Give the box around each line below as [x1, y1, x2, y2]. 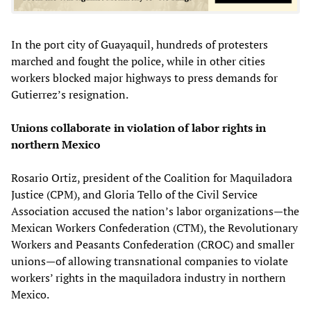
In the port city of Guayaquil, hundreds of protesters [11, 36, 268, 52]
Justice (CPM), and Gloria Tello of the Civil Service [11, 186, 258, 202]
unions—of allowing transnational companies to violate [11, 253, 288, 269]
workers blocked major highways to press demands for [11, 69, 278, 85]
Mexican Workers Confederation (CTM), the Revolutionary [11, 219, 298, 235]
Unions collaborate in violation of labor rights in [11, 119, 266, 135]
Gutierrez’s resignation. [11, 86, 128, 102]
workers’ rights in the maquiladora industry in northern [11, 269, 286, 285]
